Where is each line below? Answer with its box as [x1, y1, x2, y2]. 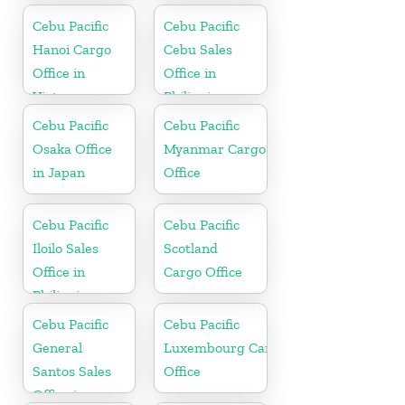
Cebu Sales [164, 40, 233, 58]
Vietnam [33, 87, 86, 105]
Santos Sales [33, 362, 111, 380]
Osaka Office [33, 139, 112, 157]
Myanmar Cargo [164, 139, 267, 157]
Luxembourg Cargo [164, 338, 287, 356]
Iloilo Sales [33, 239, 99, 257]
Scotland [164, 239, 219, 257]
